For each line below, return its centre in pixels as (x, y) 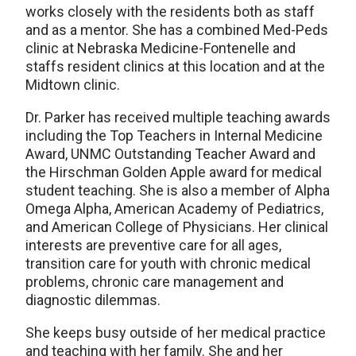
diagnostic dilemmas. (93, 300)
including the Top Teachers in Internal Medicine (174, 135)
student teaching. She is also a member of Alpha (178, 190)
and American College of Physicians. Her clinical (177, 226)
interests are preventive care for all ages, (153, 245)
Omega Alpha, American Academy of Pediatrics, (174, 208)
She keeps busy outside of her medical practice (176, 332)
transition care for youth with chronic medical (168, 263)
